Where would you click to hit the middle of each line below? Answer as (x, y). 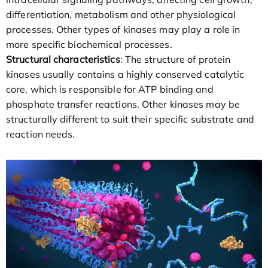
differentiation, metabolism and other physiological (121, 14)
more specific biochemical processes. (89, 44)
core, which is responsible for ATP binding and (110, 89)
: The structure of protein (175, 59)
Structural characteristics (63, 59)
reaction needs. (41, 134)
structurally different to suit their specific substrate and (130, 119)
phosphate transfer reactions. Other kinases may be (123, 104)
